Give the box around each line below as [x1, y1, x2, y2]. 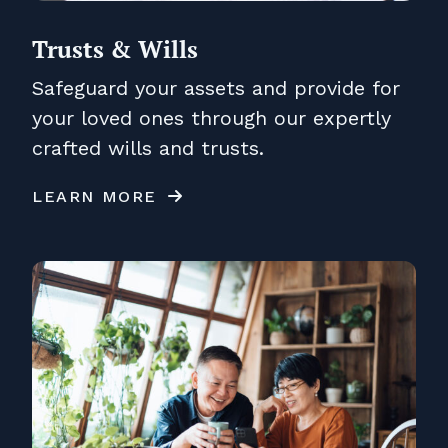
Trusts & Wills [32, 32, 198, 65]
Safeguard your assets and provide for [32, 75, 400, 100]
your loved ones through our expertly [32, 105, 391, 130]
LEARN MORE [32, 186, 157, 206]
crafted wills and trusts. [32, 135, 264, 160]
